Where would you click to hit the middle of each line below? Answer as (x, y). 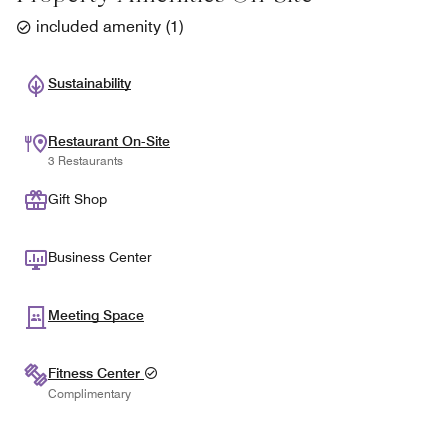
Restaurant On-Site (109, 141)
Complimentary (89, 394)
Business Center (100, 257)
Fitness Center (96, 373)
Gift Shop (77, 199)
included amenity (98, 27)
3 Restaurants (85, 160)
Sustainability (89, 83)
